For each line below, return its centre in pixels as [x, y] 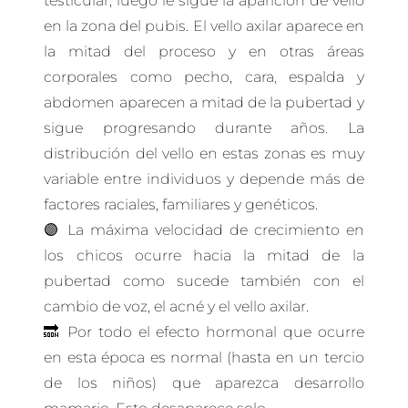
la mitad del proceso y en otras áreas [204, 51]
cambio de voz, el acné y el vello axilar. [177, 306]
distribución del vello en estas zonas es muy [204, 153]
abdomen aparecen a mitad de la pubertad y [204, 102]
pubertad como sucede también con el [204, 280]
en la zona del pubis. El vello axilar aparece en [204, 25]
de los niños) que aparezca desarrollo [204, 382]
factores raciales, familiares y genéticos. [181, 204]
